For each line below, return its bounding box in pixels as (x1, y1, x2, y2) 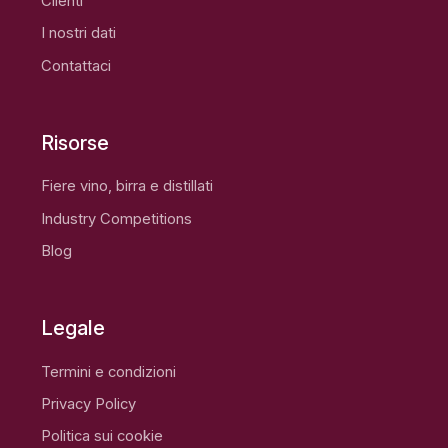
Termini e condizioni (41, 362, 177, 381)
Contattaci (41, 56, 112, 75)
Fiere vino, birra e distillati (41, 177, 214, 196)
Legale (41, 316, 106, 341)
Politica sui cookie (41, 427, 164, 446)
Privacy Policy (41, 395, 137, 414)
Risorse (41, 131, 110, 155)
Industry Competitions (41, 209, 193, 228)
